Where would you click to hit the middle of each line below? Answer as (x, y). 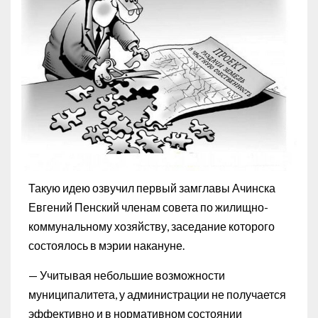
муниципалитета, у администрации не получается (157, 295)
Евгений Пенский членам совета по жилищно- (148, 207)
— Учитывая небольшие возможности (127, 275)
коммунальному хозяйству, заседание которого (152, 226)
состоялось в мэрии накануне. (106, 246)
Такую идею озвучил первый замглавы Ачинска (152, 188)
